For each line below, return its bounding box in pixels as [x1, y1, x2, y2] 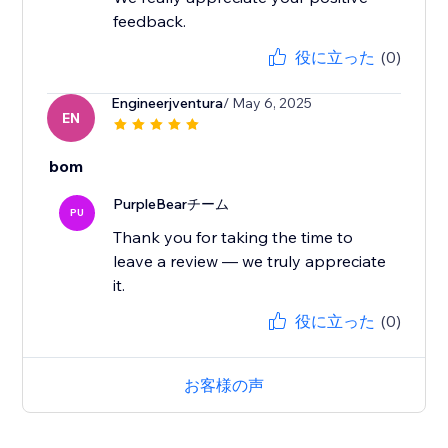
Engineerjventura [111, 94, 224, 113]
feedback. [113, 11, 187, 32]
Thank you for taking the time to [113, 227, 354, 248]
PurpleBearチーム [113, 195, 230, 214]
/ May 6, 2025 [223, 94, 313, 113]
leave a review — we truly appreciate [113, 251, 387, 272]
